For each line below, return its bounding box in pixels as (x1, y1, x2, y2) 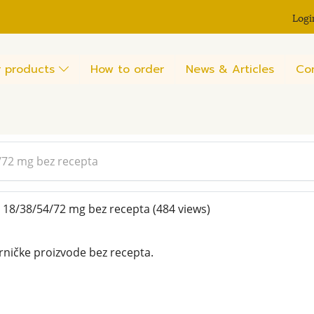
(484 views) (152, 201, 210, 217)
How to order (90, 60, 164, 78)
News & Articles (186, 60, 274, 78)
